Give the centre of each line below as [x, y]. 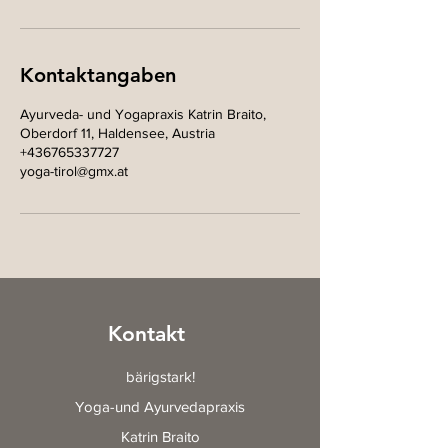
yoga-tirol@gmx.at [74, 171]
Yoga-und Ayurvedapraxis [160, 406]
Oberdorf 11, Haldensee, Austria [117, 133]
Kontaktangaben [98, 75]
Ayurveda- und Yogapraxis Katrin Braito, [143, 114]
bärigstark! [160, 376]
